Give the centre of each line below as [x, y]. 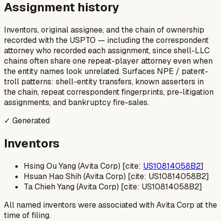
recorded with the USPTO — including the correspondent [106, 40]
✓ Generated [27, 120]
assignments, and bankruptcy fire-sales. [76, 102]
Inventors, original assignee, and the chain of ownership [104, 30]
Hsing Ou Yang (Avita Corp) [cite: [83, 166]
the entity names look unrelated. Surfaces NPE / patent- [106, 71]
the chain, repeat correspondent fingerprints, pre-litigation [109, 92]
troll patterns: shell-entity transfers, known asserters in [104, 81]
